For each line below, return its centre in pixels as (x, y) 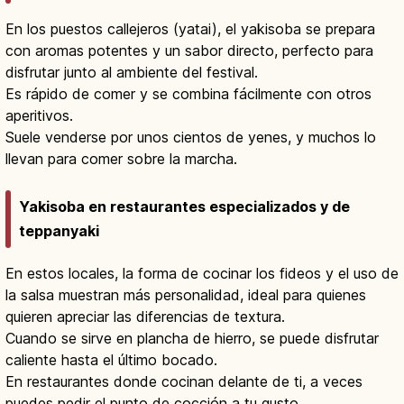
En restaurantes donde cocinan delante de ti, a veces (184, 381)
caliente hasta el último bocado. (111, 359)
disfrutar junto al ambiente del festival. (132, 73)
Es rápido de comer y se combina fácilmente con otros (188, 94)
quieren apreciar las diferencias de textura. (145, 316)
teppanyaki (59, 230)
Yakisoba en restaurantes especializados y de (184, 206)
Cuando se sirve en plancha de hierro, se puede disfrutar (192, 338)
